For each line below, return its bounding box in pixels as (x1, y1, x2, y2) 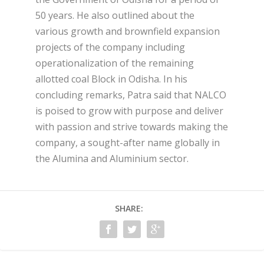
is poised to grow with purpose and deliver (35, 104, 223, 117)
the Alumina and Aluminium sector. (35, 151, 189, 165)
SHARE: (115, 202, 143, 214)
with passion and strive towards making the (35, 120, 228, 133)
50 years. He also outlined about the (35, 8, 194, 22)
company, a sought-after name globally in (35, 136, 220, 149)
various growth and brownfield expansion (35, 24, 220, 38)
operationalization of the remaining (35, 56, 194, 70)
